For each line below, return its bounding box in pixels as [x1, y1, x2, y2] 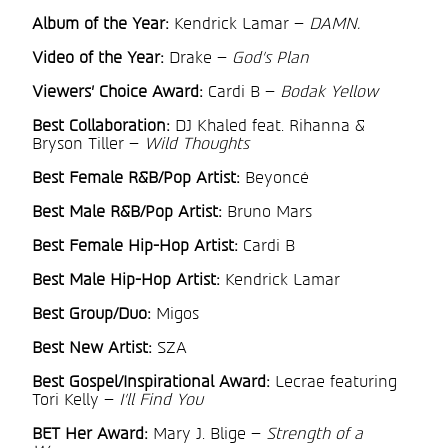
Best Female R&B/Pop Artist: [32, 169, 240, 188]
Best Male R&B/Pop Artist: [32, 203, 222, 222]
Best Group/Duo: [32, 305, 151, 324]
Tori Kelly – [32, 391, 114, 410]
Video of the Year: [32, 49, 164, 68]
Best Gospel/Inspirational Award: [32, 373, 270, 392]
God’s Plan [232, 49, 309, 68]
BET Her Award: [32, 425, 148, 444]
